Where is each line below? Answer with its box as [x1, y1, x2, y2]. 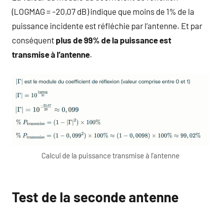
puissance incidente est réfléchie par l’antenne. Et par [12, 20, 202, 31]
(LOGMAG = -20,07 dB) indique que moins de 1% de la [12, 6, 194, 16]
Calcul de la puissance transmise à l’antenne [41, 151, 180, 160]
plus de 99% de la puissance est [56, 35, 171, 45]
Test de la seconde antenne [12, 188, 179, 206]
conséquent [12, 35, 56, 45]
